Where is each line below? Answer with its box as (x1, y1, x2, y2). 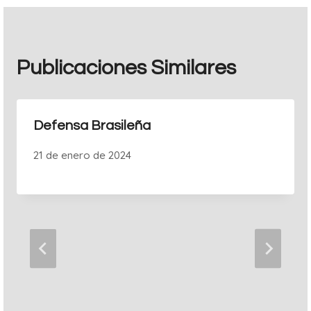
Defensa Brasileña (33, 118, 151, 133)
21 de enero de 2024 (33, 148, 131, 162)
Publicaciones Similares (17, 56, 236, 78)
